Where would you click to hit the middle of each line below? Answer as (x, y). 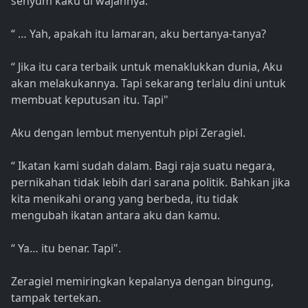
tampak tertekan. (56, 298)
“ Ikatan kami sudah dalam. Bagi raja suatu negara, (143, 166)
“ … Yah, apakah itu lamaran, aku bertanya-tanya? (139, 34)
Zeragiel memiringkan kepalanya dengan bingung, (142, 282)
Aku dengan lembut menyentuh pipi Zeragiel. (128, 133)
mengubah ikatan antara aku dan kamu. (115, 216)
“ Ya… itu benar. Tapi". (66, 249)
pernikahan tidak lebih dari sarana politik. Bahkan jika (151, 183)
